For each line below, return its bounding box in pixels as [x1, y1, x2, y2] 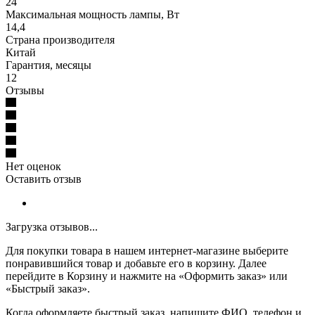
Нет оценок [6, 160, 61, 172]
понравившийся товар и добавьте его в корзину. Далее [6, 257, 266, 269]
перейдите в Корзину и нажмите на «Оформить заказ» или [6, 269, 288, 282]
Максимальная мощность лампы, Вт [6, 8, 179, 20]
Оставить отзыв [6, 172, 82, 185]
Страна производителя [6, 33, 115, 46]
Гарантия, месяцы [6, 58, 91, 71]
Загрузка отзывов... [6, 220, 98, 233]
